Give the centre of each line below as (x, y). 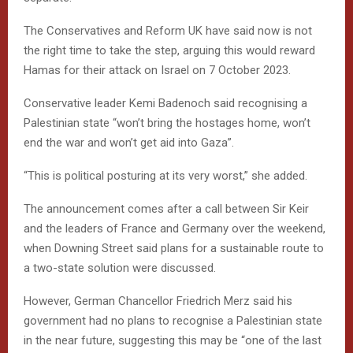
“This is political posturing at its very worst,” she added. (165, 175)
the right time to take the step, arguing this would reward (169, 50)
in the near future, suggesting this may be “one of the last (173, 340)
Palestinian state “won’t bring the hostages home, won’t (167, 123)
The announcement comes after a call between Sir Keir (166, 208)
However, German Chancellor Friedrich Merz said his (158, 301)
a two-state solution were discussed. (120, 268)
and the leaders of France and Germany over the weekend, (175, 228)
